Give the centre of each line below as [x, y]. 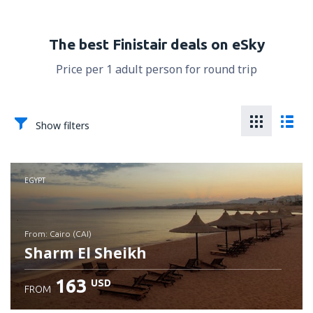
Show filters [63, 125]
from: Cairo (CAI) [60, 234]
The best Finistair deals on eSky [156, 44]
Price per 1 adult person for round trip [156, 69]
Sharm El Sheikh [86, 253]
